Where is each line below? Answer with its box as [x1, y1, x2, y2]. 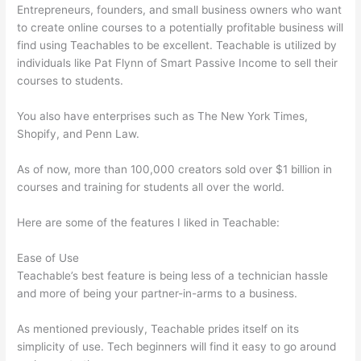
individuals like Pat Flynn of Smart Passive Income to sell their [17, 56, 338, 70]
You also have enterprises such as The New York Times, [17, 110, 309, 123]
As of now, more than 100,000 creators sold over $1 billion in [17, 163, 333, 176]
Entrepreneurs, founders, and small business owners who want [17, 3, 342, 17]
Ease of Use [17, 251, 80, 264]
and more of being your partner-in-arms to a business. [17, 286, 298, 300]
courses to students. [17, 74, 124, 88]
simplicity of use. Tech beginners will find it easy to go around [17, 339, 337, 353]
